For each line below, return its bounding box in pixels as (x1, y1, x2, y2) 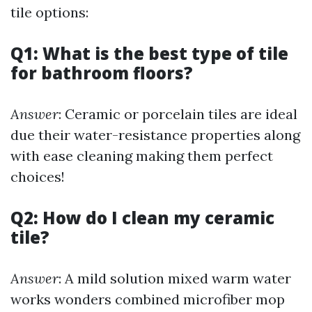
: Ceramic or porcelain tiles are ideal (58, 105, 297, 123)
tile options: (10, 3, 88, 21)
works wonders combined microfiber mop (10, 290, 285, 308)
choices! (10, 168, 65, 185)
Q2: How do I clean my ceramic (10, 206, 274, 229)
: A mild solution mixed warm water (58, 270, 291, 287)
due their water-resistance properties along (10, 126, 300, 143)
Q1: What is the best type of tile (10, 42, 288, 65)
